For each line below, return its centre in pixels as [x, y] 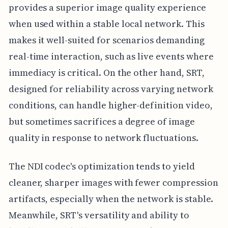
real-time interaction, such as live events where [111, 56]
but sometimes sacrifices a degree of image [102, 121]
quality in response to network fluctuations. [103, 137]
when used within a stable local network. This [106, 23]
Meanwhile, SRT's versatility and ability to [99, 215]
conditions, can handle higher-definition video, [110, 105]
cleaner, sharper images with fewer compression [113, 182]
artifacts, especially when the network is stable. [111, 198]
